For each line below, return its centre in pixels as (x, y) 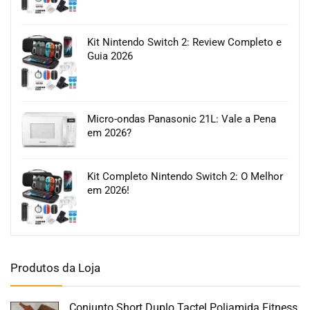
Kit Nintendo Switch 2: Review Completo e (184, 42)
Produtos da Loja (55, 267)
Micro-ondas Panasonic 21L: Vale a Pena (182, 119)
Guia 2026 (110, 56)
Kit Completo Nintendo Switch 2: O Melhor (185, 176)
